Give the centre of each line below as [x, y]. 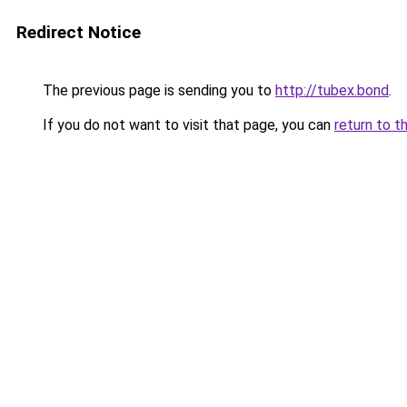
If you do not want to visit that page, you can [187, 125]
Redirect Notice [79, 32]
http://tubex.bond [332, 90]
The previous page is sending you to [157, 90]
